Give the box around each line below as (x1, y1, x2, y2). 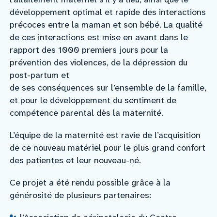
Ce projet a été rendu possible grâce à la (10, 176, 170, 188)
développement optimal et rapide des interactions (10, 6, 206, 18)
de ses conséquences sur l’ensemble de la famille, (10, 81, 206, 93)
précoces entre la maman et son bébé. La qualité (10, 18, 202, 31)
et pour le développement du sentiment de (10, 94, 176, 106)
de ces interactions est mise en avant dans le (10, 31, 188, 43)
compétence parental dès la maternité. (10, 107, 163, 119)
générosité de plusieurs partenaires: (10, 189, 151, 201)
